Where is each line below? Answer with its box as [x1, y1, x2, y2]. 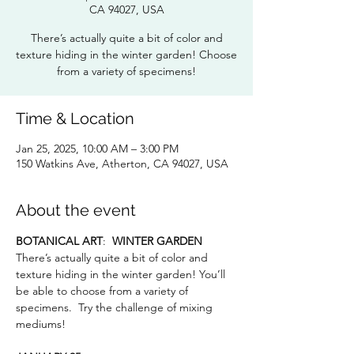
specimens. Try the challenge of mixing [16, 300, 216, 314]
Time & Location [16, 109, 134, 128]
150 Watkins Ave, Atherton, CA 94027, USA [16, 156, 228, 171]
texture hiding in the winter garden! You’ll [16, 267, 228, 281]
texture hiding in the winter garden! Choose [16, 47, 237, 62]
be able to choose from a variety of [16, 284, 191, 298]
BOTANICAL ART [16, 234, 103, 248]
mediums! [16, 317, 66, 331]
